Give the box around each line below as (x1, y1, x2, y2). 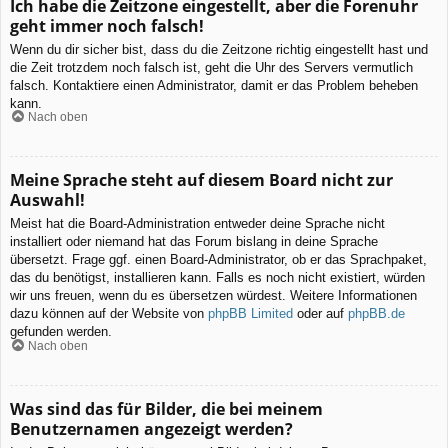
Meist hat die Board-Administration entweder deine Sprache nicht (10, 216, 385, 232)
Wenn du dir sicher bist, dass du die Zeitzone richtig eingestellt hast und (10, 41, 428, 57)
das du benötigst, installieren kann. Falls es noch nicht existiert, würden (10, 270, 425, 286)
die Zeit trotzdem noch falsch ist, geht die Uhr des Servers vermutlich (10, 59, 413, 75)
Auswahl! (10, 189, 85, 212)
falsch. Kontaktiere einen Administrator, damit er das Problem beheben (10, 77, 418, 93)
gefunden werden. (10, 324, 112, 340)
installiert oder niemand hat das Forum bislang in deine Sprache (10, 234, 378, 250)
